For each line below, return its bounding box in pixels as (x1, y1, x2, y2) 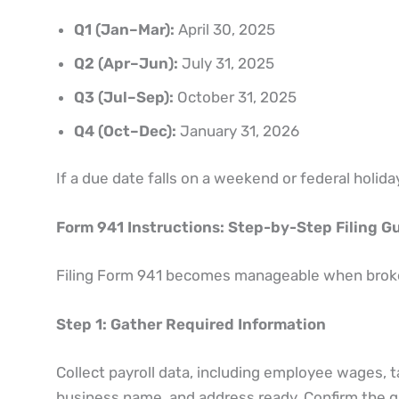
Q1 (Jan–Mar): (73, 20, 175, 38)
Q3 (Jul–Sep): (73, 87, 174, 106)
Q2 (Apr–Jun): (73, 53, 178, 72)
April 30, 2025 (174, 20, 275, 38)
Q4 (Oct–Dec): (73, 121, 176, 140)
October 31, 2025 (173, 87, 297, 106)
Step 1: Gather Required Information (55, 315, 326, 334)
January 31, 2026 (175, 121, 299, 140)
